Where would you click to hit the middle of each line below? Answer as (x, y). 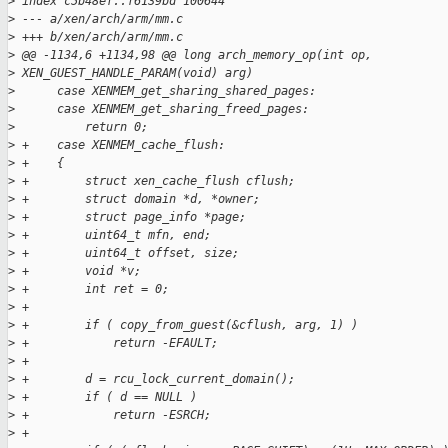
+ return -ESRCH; (113, 415)
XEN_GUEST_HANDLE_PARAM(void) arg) (134, 73)
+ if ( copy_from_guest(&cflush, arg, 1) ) (186, 325)
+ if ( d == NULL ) (106, 397)
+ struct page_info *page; (130, 217)
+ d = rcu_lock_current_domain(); (155, 379)
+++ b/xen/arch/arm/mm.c (99, 37)
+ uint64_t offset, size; (127, 253)
